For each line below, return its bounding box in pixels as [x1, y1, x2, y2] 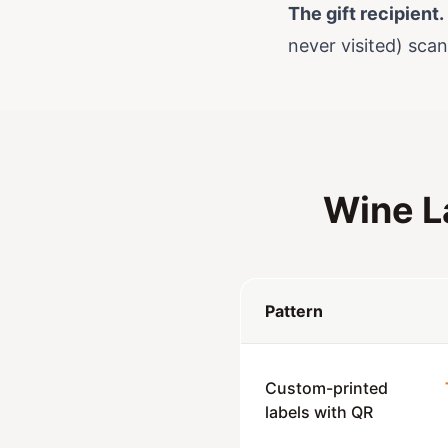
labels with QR [265, 402, 373, 422]
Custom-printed [265, 378, 388, 398]
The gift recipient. [288, 3, 444, 24]
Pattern [265, 301, 323, 321]
